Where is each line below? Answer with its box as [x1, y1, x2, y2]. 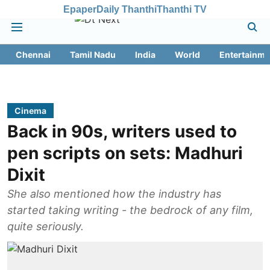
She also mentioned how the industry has [7, 187, 221, 200]
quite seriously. [7, 220, 84, 233]
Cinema [14, 105, 46, 116]
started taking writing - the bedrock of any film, [7, 204, 253, 216]
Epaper [63, 4, 96, 14]
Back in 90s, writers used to [7, 121, 237, 142]
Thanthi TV [157, 4, 207, 14]
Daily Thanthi [96, 4, 157, 14]
